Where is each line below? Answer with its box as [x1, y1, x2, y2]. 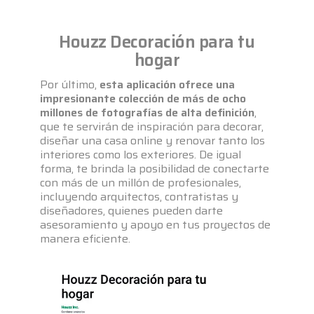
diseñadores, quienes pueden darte [40, 201, 224, 219]
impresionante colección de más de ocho [40, 89, 247, 107]
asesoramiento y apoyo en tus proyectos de [40, 215, 271, 233]
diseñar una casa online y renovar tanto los [40, 131, 266, 149]
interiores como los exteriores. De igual [40, 145, 242, 163]
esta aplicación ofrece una [100, 75, 235, 93]
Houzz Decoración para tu [59, 29, 255, 56]
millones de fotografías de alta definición [40, 103, 255, 121]
